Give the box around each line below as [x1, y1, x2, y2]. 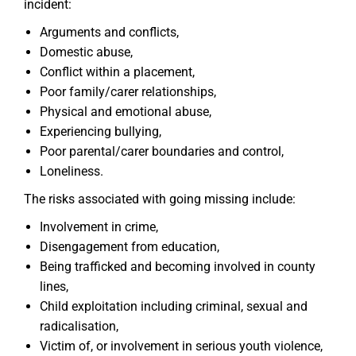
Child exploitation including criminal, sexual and [40, 299, 308, 314]
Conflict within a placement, [40, 64, 195, 79]
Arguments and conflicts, [40, 25, 179, 40]
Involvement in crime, [40, 219, 158, 234]
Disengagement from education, [40, 239, 219, 254]
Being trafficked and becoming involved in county [40, 259, 315, 274]
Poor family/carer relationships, [40, 84, 216, 99]
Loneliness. [40, 164, 103, 179]
